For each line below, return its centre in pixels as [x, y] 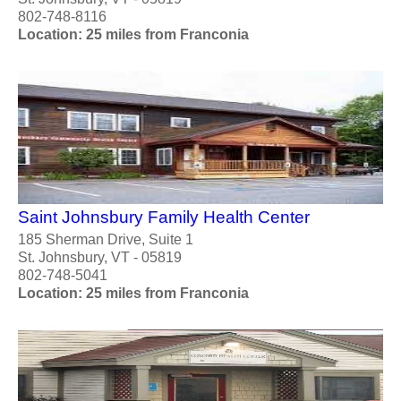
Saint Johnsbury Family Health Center [164, 218]
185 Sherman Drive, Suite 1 [106, 240]
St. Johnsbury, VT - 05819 [100, 258]
